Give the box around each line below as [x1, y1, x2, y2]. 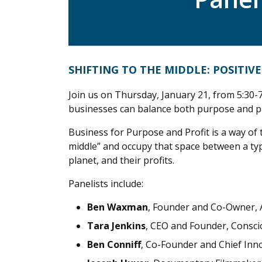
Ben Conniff [87, 238, 141, 251]
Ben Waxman [87, 201, 148, 213]
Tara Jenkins [87, 219, 146, 232]
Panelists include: [68, 177, 143, 190]
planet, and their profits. [68, 154, 174, 167]
